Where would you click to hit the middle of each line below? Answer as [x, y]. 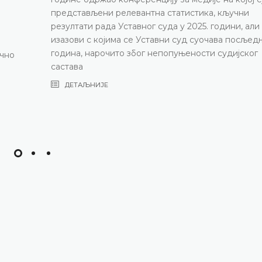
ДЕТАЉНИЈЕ [85, 85]
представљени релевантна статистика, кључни [150, 13]
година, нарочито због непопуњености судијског [154, 53]
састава [67, 66]
